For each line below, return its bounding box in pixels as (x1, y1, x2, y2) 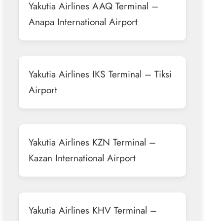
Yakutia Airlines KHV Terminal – (28, 203, 157, 217)
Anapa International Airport (28, 14, 138, 29)
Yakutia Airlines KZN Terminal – (28, 135, 156, 149)
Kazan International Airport (28, 150, 136, 165)
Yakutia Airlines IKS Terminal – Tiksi (28, 67, 172, 81)
